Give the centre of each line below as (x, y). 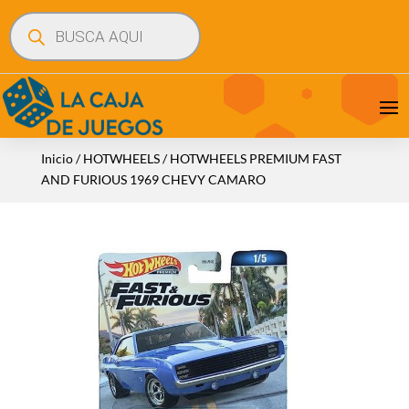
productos (37, 42)
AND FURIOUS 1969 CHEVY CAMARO (153, 179)
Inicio (57, 158)
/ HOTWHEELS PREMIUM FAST (250, 158)
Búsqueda (36, 17)
